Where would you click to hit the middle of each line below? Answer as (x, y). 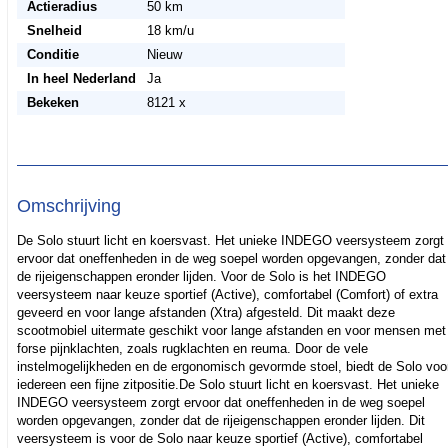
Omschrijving (68, 206)
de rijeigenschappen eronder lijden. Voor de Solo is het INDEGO (201, 277)
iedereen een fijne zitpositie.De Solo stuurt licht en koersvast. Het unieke (227, 385)
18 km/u (170, 31)
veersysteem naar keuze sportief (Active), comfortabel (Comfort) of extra (227, 295)
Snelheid (54, 31)
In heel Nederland (81, 79)
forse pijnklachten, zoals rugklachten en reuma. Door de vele (192, 349)
